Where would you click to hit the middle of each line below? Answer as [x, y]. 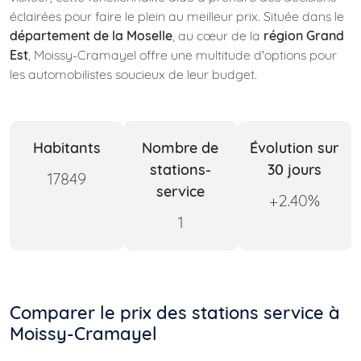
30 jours [294, 170]
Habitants [66, 148]
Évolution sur [295, 148]
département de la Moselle [91, 35]
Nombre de [180, 148]
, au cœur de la [218, 35]
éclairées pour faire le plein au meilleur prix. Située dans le [177, 16]
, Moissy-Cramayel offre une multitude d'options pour [183, 55]
